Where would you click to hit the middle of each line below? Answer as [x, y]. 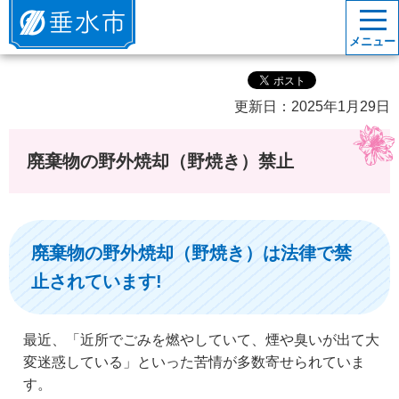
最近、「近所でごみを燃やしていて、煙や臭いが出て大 [201, 339]
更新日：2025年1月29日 [312, 107]
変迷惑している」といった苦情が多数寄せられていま [194, 362]
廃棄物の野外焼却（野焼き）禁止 [160, 161]
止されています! [97, 281]
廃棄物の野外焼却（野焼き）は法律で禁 [191, 252]
